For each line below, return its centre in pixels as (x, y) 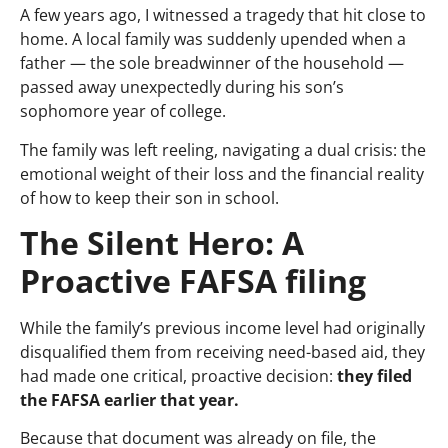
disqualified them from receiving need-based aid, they (222, 352)
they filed (374, 376)
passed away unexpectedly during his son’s (182, 87)
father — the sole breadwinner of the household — (212, 63)
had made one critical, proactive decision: (178, 376)
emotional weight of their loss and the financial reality (222, 173)
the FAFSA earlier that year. (129, 400)
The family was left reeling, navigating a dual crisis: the (223, 149)
